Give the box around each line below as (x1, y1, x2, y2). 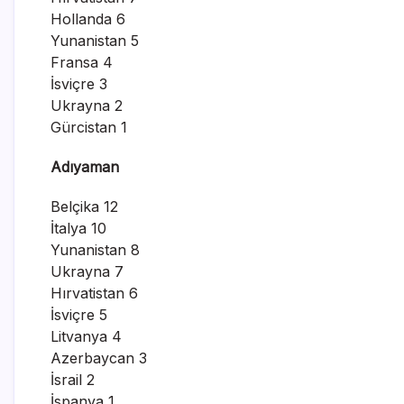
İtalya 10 (50, 218, 106, 237)
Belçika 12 (50, 197, 118, 216)
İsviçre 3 (50, 74, 107, 93)
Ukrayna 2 (50, 96, 123, 115)
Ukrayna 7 (50, 262, 124, 280)
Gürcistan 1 (50, 117, 127, 136)
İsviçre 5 (50, 305, 107, 324)
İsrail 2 (50, 370, 95, 389)
